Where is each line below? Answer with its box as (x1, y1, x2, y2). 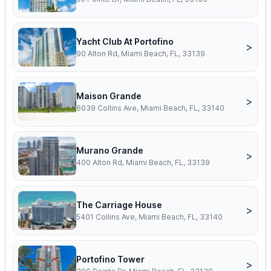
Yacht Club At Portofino (76, 36, 174, 47)
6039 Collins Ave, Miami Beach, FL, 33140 (76, 103, 224, 113)
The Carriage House (76, 200, 162, 211)
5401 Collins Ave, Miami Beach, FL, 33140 (76, 212, 223, 222)
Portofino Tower (76, 254, 145, 265)
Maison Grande (76, 91, 142, 102)
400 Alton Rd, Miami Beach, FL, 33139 (76, 158, 210, 168)
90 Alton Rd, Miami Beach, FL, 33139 (76, 49, 205, 59)
